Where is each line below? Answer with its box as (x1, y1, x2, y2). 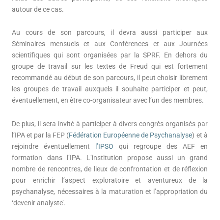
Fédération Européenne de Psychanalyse (69, 131, 192, 139)
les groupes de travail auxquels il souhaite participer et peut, (12, 85, 208, 93)
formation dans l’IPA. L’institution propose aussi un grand (12, 153, 208, 162)
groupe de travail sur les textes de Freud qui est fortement (12, 62, 208, 71)
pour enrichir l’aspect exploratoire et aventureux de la (12, 176, 208, 184)
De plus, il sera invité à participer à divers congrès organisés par (12, 119, 208, 128)
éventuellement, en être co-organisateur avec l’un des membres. (12, 96, 204, 105)
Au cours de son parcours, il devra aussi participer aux (12, 28, 208, 37)
